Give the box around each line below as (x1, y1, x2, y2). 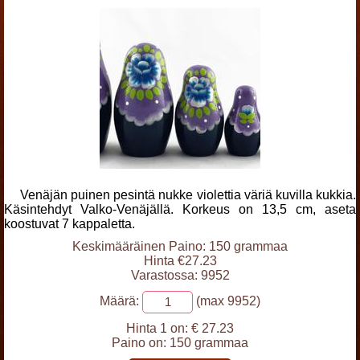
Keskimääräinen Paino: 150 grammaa (72, 239, 288, 253)
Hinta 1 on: (126, 321, 188, 335)
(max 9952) (193, 294, 260, 309)
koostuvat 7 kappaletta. (4, 217, 135, 231)
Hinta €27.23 (143, 254, 217, 268)
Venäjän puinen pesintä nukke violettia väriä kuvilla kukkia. (20, 188, 356, 202)
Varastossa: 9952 (130, 268, 230, 282)
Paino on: (112, 336, 170, 350)
